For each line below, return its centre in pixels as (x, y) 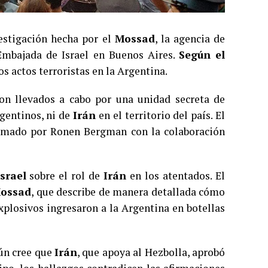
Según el (202, 55)
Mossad (135, 39)
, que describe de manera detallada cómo (128, 192)
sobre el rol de (65, 176)
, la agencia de (190, 39)
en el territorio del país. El (161, 115)
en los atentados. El (176, 176)
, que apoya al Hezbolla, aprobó (151, 252)
